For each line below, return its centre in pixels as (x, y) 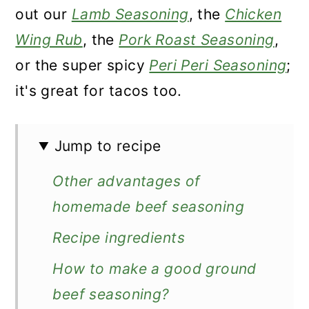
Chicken (253, 14)
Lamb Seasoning (130, 14)
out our (43, 14)
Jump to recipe (108, 146)
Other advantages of (127, 181)
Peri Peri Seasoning (218, 65)
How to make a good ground (154, 269)
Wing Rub (49, 40)
